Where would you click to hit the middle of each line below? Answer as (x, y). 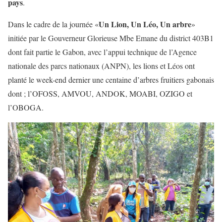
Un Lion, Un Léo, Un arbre (145, 24)
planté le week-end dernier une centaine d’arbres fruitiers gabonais (111, 79)
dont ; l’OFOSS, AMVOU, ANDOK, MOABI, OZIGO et (100, 93)
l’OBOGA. (26, 107)
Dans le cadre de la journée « (53, 24)
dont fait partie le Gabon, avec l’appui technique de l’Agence (102, 52)
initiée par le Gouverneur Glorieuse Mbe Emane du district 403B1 (111, 38)
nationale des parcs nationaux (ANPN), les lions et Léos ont (101, 65)
